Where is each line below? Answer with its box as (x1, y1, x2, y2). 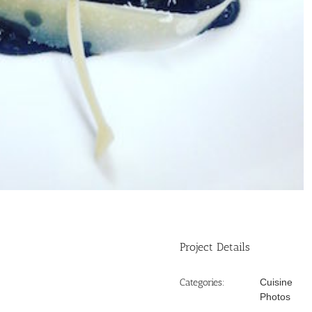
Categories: (180, 276, 226, 288)
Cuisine (260, 276, 293, 288)
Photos (260, 290, 291, 302)
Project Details (180, 240, 251, 253)
